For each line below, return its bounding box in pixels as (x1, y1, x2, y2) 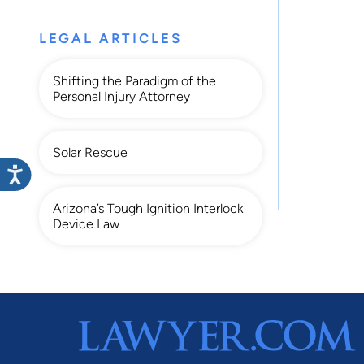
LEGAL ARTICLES (39, 31, 183, 47)
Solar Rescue (53, 145, 128, 161)
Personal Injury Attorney (53, 89, 190, 105)
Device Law (53, 216, 119, 232)
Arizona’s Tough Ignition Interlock (53, 201, 243, 217)
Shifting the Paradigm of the (53, 73, 216, 89)
